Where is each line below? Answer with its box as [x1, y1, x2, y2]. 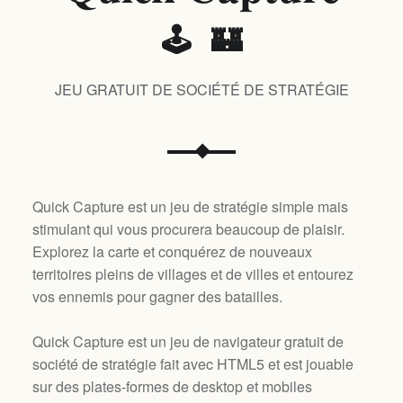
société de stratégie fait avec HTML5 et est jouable [31, 354, 354, 375]
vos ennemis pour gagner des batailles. [31, 286, 282, 308]
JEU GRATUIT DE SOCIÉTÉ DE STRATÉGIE [54, 78, 349, 100]
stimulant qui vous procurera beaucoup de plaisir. [31, 219, 345, 240]
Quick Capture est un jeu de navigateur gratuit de [31, 331, 344, 353]
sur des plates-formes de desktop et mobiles [31, 376, 312, 398]
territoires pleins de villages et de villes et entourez [31, 264, 354, 285]
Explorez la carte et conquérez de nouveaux [31, 241, 312, 263]
